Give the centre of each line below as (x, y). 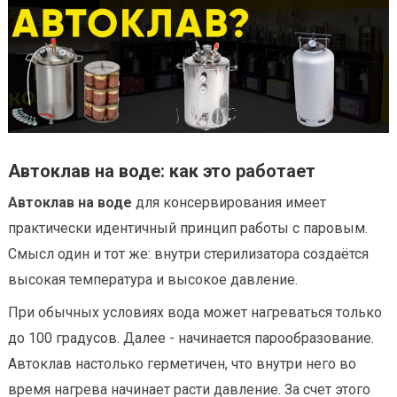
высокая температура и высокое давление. (153, 279)
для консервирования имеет (229, 202)
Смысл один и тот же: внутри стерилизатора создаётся (188, 253)
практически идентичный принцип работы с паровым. (188, 228)
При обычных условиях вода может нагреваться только (195, 312)
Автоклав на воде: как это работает (162, 171)
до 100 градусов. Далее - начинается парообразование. (191, 338)
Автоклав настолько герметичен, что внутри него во (182, 363)
